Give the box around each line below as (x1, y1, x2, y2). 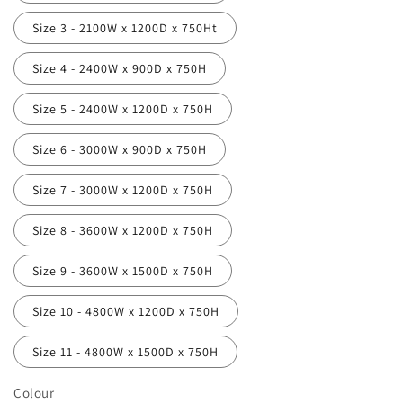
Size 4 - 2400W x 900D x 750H (32, 60, 207, 76)
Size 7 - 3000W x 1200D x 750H (32, 182, 213, 198)
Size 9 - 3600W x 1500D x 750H (32, 263, 213, 279)
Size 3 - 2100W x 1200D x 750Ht (32, 20, 218, 36)
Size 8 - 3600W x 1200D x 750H (32, 222, 213, 238)
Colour (13, 384, 55, 401)
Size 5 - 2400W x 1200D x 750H (32, 101, 213, 117)
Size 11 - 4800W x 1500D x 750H (32, 344, 219, 360)
